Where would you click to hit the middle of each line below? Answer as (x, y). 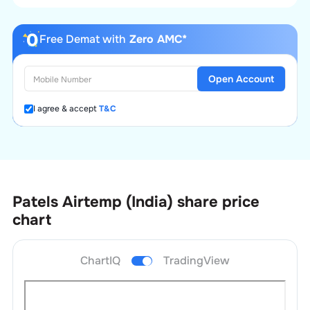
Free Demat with (82, 39)
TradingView (197, 260)
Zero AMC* (156, 39)
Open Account (241, 79)
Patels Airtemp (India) (92, 202)
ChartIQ (100, 260)
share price (218, 202)
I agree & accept (65, 109)
